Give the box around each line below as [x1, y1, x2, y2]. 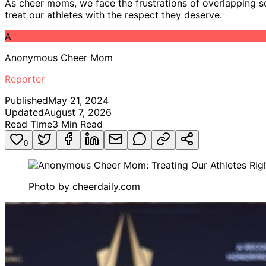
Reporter [5, 72, 45, 85]
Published [5, 94, 48, 106]
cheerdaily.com [72, 180, 140, 192]
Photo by [28, 180, 72, 192]
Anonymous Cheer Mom [5, 51, 113, 64]
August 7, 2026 [44, 106, 112, 118]
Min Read [58, 118, 103, 130]
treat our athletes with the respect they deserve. [5, 8, 222, 21]
